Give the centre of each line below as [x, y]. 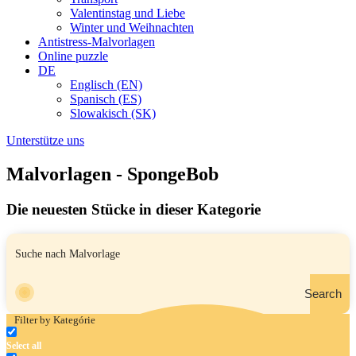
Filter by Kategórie [55, 319]
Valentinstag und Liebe [128, 13]
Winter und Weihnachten [132, 27]
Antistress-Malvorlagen [97, 42]
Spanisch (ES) [106, 99]
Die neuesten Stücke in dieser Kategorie [133, 209]
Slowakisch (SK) [113, 113]
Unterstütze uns [45, 140]
